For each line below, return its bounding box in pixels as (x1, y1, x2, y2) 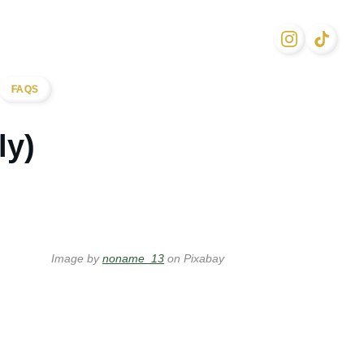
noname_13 (102, 252, 164, 265)
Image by (51, 252, 102, 265)
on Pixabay (164, 252, 224, 265)
